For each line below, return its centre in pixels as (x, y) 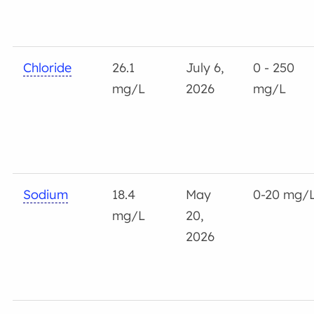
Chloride (48, 67)
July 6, (205, 67)
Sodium (46, 194)
